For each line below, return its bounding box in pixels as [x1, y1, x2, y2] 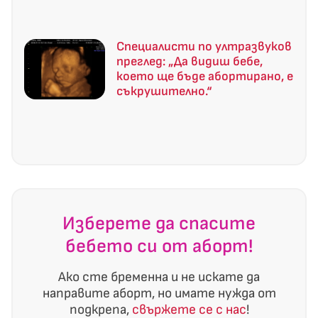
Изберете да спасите [62, 212, 256, 236]
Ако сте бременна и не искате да [58, 269, 260, 286]
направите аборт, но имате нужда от [42, 285, 276, 302]
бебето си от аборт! [65, 235, 253, 258]
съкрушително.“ [116, 83, 212, 99]
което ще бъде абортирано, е [116, 68, 293, 84]
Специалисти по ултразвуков [116, 38, 292, 54]
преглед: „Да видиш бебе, [116, 53, 263, 69]
